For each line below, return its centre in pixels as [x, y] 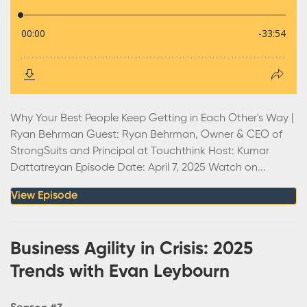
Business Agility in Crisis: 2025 [132, 249]
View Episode [44, 196]
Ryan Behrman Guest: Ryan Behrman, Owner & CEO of [146, 135]
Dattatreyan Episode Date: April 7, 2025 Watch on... [138, 168]
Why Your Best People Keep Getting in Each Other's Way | [152, 118]
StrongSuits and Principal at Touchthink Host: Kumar [140, 151]
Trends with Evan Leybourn [120, 272]
